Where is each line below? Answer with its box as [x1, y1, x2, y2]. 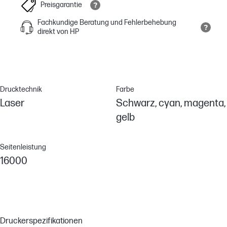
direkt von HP [37, 27, 80, 36]
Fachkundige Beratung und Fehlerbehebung [37, 18, 177, 27]
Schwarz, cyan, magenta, [116, 97, 225, 109]
